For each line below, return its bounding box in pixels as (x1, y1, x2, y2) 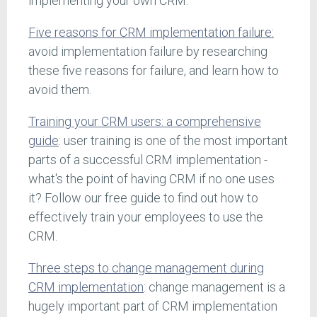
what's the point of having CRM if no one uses (28, 171, 275, 186)
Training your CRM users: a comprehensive (28, 114, 261, 129)
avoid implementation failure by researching (28, 44, 267, 59)
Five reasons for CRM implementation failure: (28, 25, 274, 40)
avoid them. (28, 82, 91, 97)
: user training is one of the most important (59, 133, 288, 148)
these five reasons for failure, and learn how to (28, 63, 279, 78)
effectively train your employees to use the (28, 209, 263, 224)
